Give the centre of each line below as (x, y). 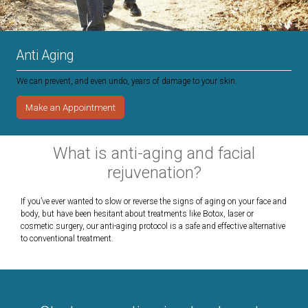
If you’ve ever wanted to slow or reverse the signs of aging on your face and (154, 202)
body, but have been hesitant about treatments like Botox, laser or (137, 214)
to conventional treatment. (67, 239)
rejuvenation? (154, 173)
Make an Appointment (70, 108)
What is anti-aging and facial (154, 154)
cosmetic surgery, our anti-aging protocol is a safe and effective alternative (153, 227)
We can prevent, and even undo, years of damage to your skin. (127, 81)
